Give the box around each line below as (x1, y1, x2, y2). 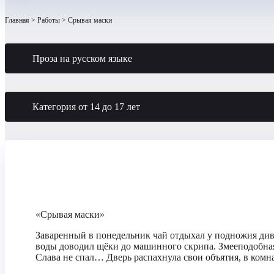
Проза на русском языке (32, 53, 132, 64)
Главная (5, 16, 29, 24)
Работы (37, 16, 60, 24)
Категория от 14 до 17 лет (32, 102, 140, 112)
